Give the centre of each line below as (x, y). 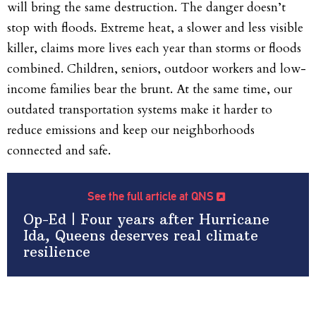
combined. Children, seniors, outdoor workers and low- (157, 68)
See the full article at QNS (152, 196)
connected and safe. (59, 150)
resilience (56, 252)
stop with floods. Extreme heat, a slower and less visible (155, 28)
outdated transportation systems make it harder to (140, 109)
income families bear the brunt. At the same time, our (150, 89)
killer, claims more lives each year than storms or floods (154, 48)
